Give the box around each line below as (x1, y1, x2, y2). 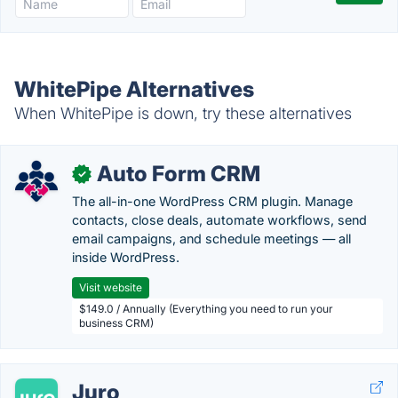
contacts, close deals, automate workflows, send (72, 212, 367, 227)
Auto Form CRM (97, 161, 260, 187)
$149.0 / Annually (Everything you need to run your (79, 302, 333, 315)
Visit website (79, 281, 142, 294)
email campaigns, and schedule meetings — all (72, 231, 351, 246)
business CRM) (79, 316, 154, 330)
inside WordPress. (72, 250, 179, 265)
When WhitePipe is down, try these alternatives (14, 104, 352, 123)
